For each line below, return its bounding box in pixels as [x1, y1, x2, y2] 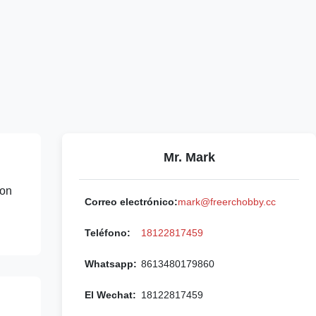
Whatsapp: [85, 258, 137, 269]
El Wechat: [85, 289, 136, 300]
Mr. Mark [163, 150, 215, 164]
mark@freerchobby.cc [178, 196, 276, 207]
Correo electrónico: [85, 196, 178, 207]
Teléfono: [85, 227, 130, 238]
